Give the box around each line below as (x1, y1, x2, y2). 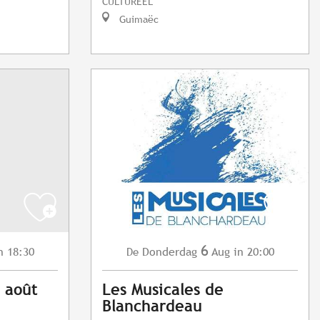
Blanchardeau (102, 297, 202, 316)
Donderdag (141, 245, 197, 259)
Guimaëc (116, 13, 159, 26)
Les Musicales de (102, 281, 224, 299)
